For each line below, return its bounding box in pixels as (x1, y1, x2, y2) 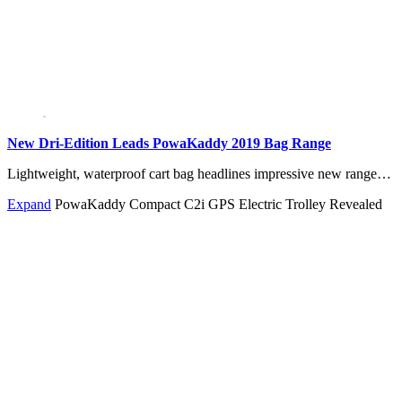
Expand (7, 197, 51, 213)
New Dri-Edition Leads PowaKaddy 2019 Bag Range (7, 135, 331, 152)
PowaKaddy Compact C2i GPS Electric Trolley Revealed (55, 197, 382, 213)
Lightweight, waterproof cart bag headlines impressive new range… (7, 166, 391, 182)
